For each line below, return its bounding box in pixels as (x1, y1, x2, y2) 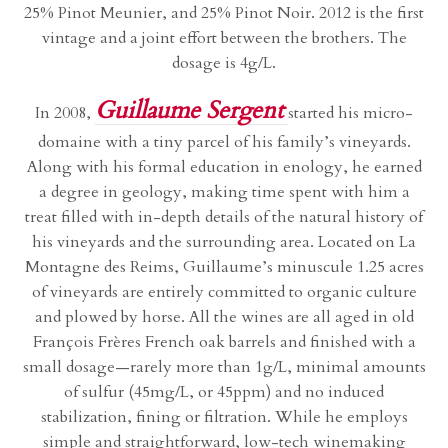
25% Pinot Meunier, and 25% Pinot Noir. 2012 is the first (24, 2, 424, 25)
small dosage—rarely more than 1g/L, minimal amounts (22, 356, 426, 379)
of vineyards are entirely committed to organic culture (31, 281, 417, 304)
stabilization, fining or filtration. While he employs (40, 406, 408, 429)
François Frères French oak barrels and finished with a (32, 331, 416, 354)
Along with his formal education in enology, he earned (26, 156, 422, 179)
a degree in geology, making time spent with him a (38, 181, 410, 204)
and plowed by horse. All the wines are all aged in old (34, 306, 414, 329)
